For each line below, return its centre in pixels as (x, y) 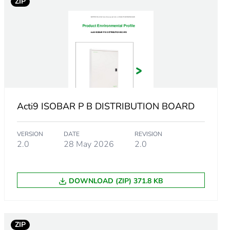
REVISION (148, 134)
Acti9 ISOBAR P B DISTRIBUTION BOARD (106, 106)
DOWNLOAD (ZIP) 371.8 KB (116, 181)
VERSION (30, 134)
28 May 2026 (89, 144)
